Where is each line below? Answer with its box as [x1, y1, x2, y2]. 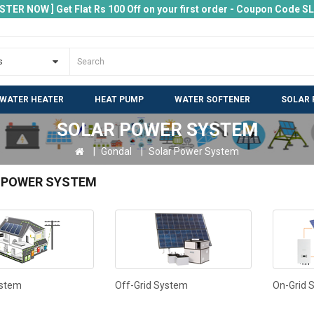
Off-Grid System [115, 280, 188, 291]
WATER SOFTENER [175, 95, 250, 104]
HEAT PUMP [95, 95, 144, 104]
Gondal [101, 146, 132, 157]
